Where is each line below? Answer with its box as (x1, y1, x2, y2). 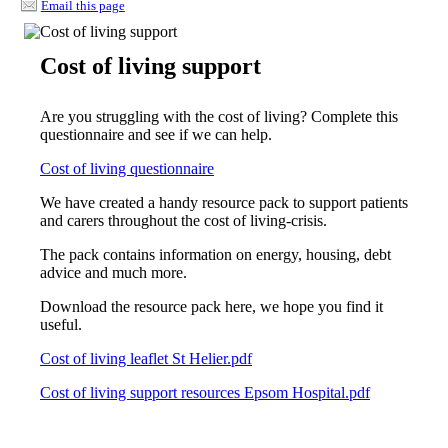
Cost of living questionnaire (40, 159, 214, 177)
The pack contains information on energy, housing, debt (40, 245, 391, 263)
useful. (40, 315, 82, 333)
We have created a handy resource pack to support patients (40, 193, 408, 211)
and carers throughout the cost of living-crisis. (40, 211, 327, 229)
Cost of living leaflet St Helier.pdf (40, 349, 252, 367)
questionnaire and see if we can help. (40, 125, 272, 143)
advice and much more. (40, 263, 187, 281)
